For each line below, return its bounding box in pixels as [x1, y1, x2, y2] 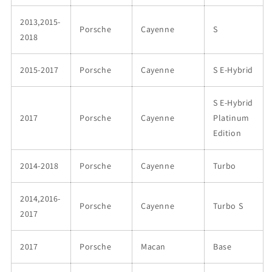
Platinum [213, 112, 250, 123]
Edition [213, 127, 242, 138]
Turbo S [213, 200, 243, 211]
